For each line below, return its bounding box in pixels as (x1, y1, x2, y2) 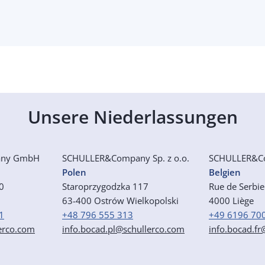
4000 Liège (209, 195, 254, 206)
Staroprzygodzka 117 (62, 180, 148, 192)
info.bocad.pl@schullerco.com (62, 223, 185, 235)
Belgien (209, 166, 241, 178)
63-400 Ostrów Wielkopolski (62, 195, 179, 206)
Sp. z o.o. (153, 152, 189, 164)
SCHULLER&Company (62, 152, 153, 164)
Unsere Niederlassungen (27, 105, 238, 129)
